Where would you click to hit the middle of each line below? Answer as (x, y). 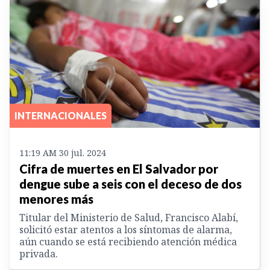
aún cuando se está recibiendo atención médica (128, 241)
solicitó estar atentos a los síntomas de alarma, (126, 229)
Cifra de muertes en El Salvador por (119, 168)
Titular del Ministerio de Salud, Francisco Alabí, (129, 217)
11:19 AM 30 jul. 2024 (63, 152)
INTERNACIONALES (61, 115)
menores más (56, 199)
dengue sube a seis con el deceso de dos (130, 184)
